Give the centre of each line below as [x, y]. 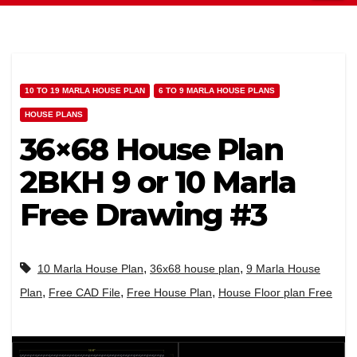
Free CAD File [84, 293]
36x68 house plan [195, 269]
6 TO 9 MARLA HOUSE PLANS [217, 90]
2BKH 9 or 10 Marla [158, 182]
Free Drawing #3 [143, 215]
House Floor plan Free [275, 293]
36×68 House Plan [151, 149]
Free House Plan [169, 293]
